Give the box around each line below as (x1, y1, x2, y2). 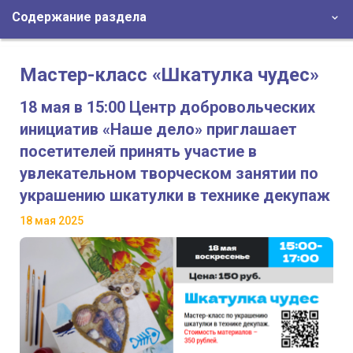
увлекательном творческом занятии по (20, 164, 318, 184)
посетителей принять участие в (20, 142, 257, 162)
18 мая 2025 (20, 214, 84, 228)
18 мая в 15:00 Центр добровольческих (20, 98, 315, 117)
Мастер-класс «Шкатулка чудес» (20, 64, 319, 87)
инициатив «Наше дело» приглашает (20, 120, 297, 139)
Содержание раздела (12, 9, 147, 25)
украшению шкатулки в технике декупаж (20, 186, 330, 206)
